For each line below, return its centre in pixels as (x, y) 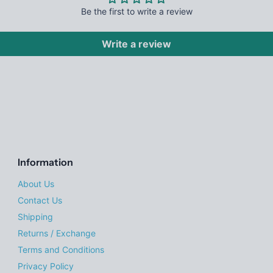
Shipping (36, 217)
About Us (36, 184)
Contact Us (40, 200)
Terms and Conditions (61, 250)
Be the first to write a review (136, 12)
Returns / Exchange (57, 233)
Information (46, 162)
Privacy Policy (46, 266)
